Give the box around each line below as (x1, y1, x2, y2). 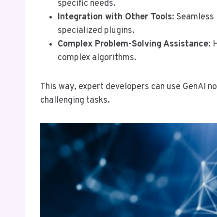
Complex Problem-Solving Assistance (58, 38, 208, 50)
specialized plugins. (58, 25, 135, 36)
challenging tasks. (40, 94, 110, 106)
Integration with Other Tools (58, 11, 172, 23)
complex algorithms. (58, 52, 137, 63)
